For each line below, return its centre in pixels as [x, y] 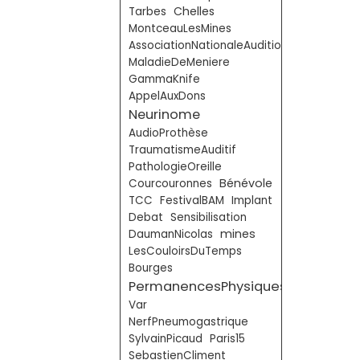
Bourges [151, 268]
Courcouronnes [170, 184]
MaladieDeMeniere [179, 62]
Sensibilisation [209, 217]
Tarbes [147, 12]
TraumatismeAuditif [182, 150]
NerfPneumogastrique [188, 322]
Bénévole [246, 183]
